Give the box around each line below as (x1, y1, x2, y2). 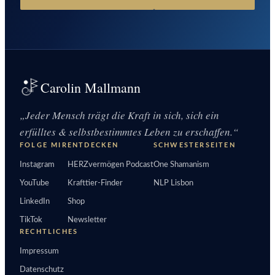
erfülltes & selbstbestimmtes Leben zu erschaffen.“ (20, 124, 238, 139)
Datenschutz (20, 265, 64, 274)
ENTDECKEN (67, 141, 119, 149)
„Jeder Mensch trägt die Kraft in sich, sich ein (20, 107, 219, 122)
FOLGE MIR (20, 141, 68, 149)
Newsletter (67, 215, 107, 224)
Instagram (20, 160, 55, 169)
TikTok (20, 215, 42, 224)
